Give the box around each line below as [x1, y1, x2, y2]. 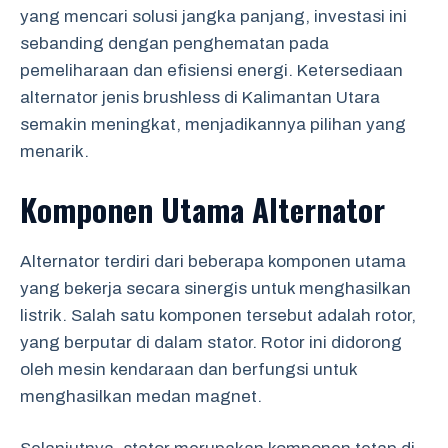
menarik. [20, 142, 89, 161]
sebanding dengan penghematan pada [20, 34, 329, 53]
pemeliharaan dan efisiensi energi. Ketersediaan [20, 61, 403, 80]
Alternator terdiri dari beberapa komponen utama [20, 251, 406, 271]
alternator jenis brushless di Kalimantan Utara [20, 88, 380, 107]
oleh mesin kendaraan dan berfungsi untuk [20, 359, 357, 379]
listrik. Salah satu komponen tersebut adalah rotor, [20, 305, 416, 325]
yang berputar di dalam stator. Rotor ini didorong [20, 332, 402, 352]
